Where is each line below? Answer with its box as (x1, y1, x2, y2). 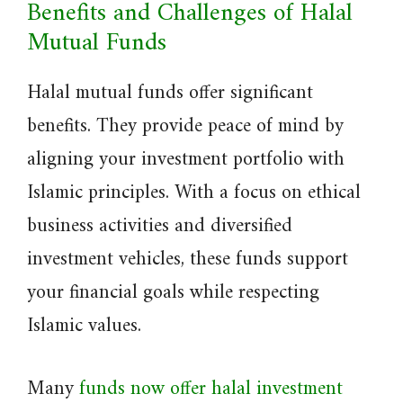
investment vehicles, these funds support (27, 242, 348, 277)
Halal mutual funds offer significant (27, 76, 313, 111)
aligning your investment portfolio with (27, 142, 345, 177)
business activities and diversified (27, 209, 292, 244)
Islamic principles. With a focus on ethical (27, 175, 361, 210)
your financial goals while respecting (27, 275, 319, 310)
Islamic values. (27, 309, 141, 344)
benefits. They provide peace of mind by (27, 109, 344, 144)
